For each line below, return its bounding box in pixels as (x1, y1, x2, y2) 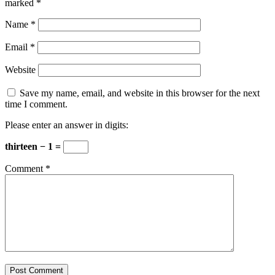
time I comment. (5, 99, 68, 110)
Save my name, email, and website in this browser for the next (20, 88, 260, 99)
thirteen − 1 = (5, 141, 63, 152)
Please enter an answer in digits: (5, 120, 128, 131)
